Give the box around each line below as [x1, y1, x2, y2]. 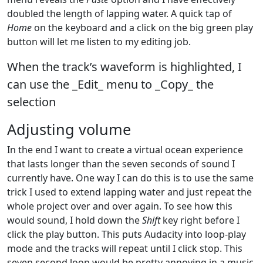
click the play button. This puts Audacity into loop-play [7, 227, 246, 241]
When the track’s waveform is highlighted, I [7, 58, 242, 75]
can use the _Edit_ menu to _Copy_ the [7, 76, 214, 92]
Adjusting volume [7, 119, 131, 139]
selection [7, 93, 56, 110]
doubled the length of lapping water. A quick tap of [7, 6, 232, 20]
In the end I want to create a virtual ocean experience [7, 143, 243, 156]
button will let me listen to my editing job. [7, 35, 191, 48]
